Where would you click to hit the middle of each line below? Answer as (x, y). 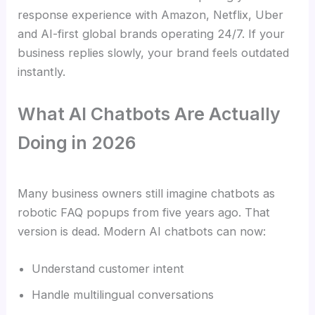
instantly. (42, 72)
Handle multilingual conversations (123, 295)
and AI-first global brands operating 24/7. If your (152, 34)
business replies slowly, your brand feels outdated (154, 53)
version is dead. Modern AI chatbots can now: (142, 231)
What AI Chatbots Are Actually (149, 114)
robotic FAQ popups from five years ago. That (144, 212)
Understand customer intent (108, 269)
